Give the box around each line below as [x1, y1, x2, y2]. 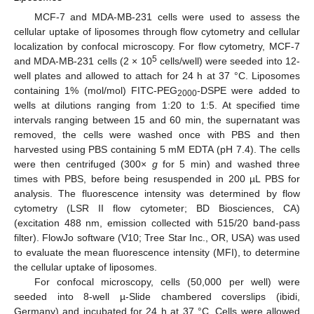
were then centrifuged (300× [14, 158, 152, 170]
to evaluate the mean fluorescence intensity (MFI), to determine [14, 246, 300, 258]
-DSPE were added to [197, 84, 300, 96]
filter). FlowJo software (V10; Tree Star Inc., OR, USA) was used [14, 231, 300, 243]
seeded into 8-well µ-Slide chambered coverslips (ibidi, [14, 290, 300, 302]
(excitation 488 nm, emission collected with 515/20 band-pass [14, 217, 300, 228]
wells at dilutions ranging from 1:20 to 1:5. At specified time [14, 99, 300, 111]
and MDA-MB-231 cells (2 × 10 [14, 55, 152, 67]
